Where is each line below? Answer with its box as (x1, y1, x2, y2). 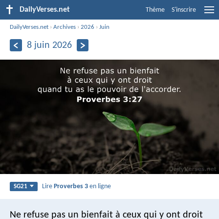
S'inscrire (172, 6, 196, 14)
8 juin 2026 (26, 40, 72, 50)
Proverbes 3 (54, 182, 88, 190)
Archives (53, 23, 76, 30)
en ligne (88, 182, 111, 190)
